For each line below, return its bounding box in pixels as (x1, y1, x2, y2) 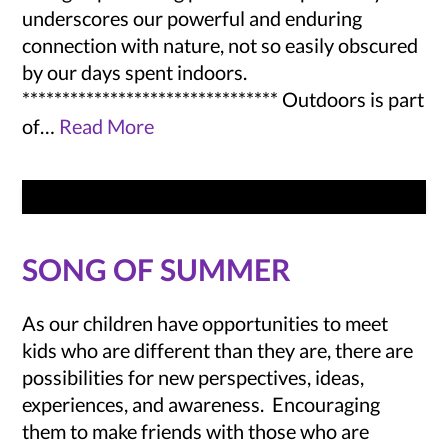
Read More (59, 113, 155, 138)
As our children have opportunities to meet (22, 310, 389, 335)
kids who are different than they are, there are (22, 337, 414, 362)
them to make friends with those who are (22, 418, 370, 443)
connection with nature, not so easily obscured (22, 32, 419, 57)
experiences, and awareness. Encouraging (22, 391, 381, 416)
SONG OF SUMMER (22, 250, 292, 287)
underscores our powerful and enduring (22, 5, 363, 30)
